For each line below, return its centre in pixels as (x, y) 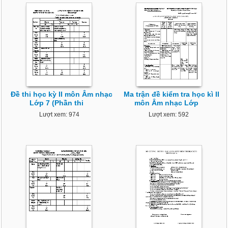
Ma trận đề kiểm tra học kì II (171, 94)
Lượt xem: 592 (169, 115)
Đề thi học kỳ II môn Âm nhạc (62, 94)
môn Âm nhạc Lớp (166, 103)
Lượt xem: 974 (59, 115)
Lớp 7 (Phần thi (57, 103)
